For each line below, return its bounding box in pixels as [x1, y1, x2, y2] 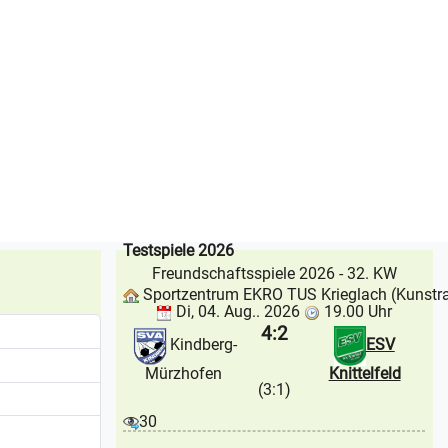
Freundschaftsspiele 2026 [151, 264, 335, 284]
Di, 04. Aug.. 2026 [172, 301, 300, 321]
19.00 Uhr [320, 301, 392, 321]
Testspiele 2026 [123, 241, 234, 261]
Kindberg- [169, 334, 237, 354]
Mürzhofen [144, 363, 222, 383]
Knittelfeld [328, 363, 401, 383]
